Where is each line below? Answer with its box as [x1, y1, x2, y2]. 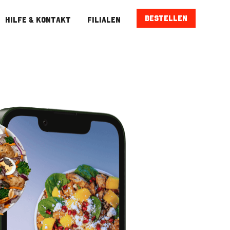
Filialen [87, 14, 121, 25]
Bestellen [145, 13, 188, 23]
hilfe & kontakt [5, 14, 71, 25]
